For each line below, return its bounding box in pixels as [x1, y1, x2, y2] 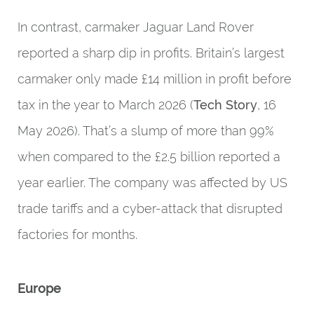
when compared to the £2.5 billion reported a [18, 149, 280, 164]
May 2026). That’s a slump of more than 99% [18, 123, 274, 138]
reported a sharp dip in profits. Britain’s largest [18, 46, 285, 60]
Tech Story [193, 97, 257, 112]
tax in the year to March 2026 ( [18, 97, 193, 112]
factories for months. [18, 227, 137, 242]
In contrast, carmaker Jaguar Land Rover [18, 20, 254, 34]
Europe [18, 281, 61, 296]
